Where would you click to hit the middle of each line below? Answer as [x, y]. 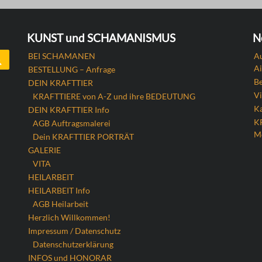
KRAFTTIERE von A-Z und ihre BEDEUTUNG [114, 96]
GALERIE [44, 150]
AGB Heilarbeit [60, 204]
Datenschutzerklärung [73, 244]
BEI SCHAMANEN [61, 56]
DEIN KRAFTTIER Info [68, 110]
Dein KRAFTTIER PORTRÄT [83, 137]
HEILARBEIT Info [59, 190]
